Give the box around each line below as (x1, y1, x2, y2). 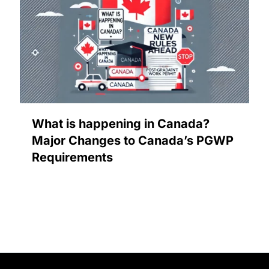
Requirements (32, 150, 113, 165)
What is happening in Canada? (32, 116, 210, 131)
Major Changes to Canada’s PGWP (32, 133, 234, 148)
